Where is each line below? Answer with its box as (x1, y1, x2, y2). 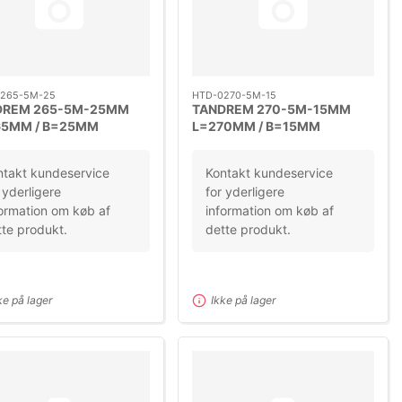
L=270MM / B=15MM (192, 118, 321, 135)
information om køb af (205, 202, 335, 218)
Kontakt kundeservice (205, 164, 334, 180)
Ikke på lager (211, 293, 277, 307)
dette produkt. (205, 221, 292, 237)
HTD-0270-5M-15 (192, 89, 277, 102)
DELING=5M (192, 135, 268, 152)
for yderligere (205, 183, 285, 199)
